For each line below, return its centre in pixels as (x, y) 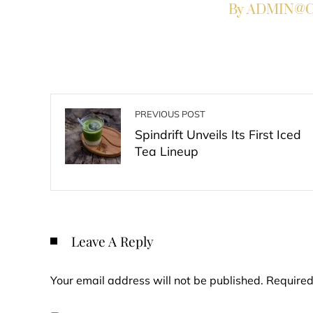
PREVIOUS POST (170, 114)
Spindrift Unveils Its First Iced (218, 134)
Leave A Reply (112, 241)
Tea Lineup (167, 151)
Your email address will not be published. (157, 280)
